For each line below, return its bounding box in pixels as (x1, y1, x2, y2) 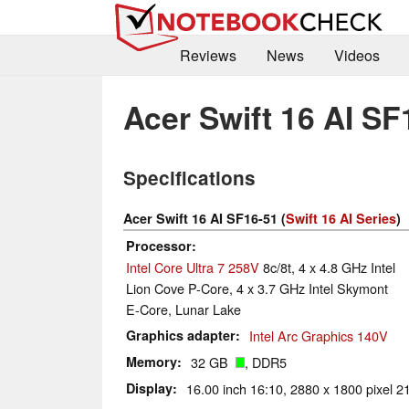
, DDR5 (245, 352, 287, 372)
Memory (126, 352, 177, 372)
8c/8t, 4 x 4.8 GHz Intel (259, 257, 395, 278)
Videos (333, 45, 380, 67)
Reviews (179, 45, 236, 67)
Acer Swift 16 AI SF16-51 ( (123, 209, 286, 228)
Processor (126, 236, 192, 256)
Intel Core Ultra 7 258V (126, 257, 259, 278)
